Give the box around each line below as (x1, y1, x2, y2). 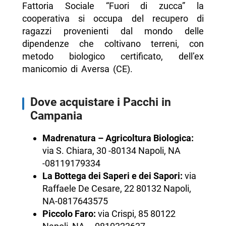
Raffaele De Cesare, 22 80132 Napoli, (42, 183, 191, 194)
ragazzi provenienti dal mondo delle (22, 26, 204, 37)
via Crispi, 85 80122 (95, 208, 176, 219)
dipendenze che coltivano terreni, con (22, 38, 204, 49)
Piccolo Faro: (42, 208, 96, 219)
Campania (30, 108, 82, 123)
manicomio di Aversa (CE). (22, 64, 133, 75)
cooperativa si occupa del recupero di (22, 13, 204, 24)
